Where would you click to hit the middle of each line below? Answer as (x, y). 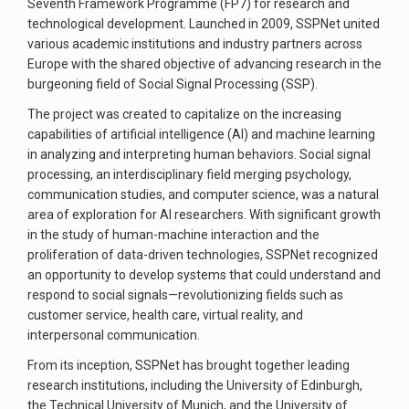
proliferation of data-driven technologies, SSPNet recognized (203, 255)
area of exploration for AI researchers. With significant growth (204, 215)
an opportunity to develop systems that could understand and (204, 275)
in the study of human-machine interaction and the (173, 235)
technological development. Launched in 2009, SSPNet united (204, 24)
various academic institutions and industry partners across (195, 44)
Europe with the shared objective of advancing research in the (204, 64)
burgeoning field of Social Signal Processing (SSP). (173, 84)
